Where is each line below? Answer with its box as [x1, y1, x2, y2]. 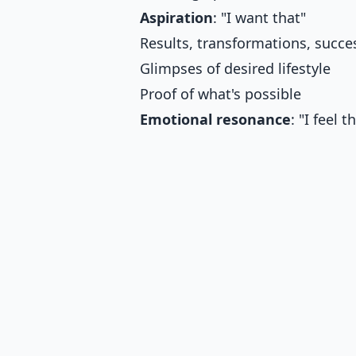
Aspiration [140, 7, 213, 27]
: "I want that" [213, 7, 306, 27]
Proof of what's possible [140, 83, 301, 103]
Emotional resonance [140, 109, 291, 129]
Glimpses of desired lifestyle [140, 58, 331, 78]
